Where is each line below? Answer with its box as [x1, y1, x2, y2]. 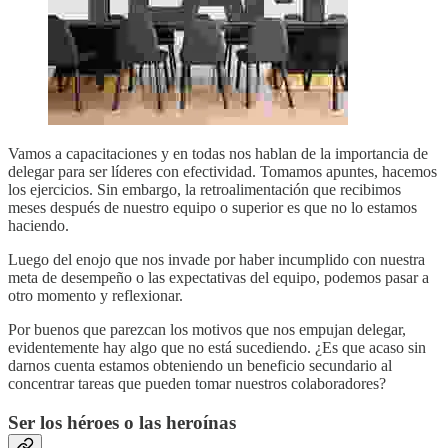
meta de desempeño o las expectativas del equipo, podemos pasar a [8, 268, 429, 286]
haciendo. [8, 216, 69, 234]
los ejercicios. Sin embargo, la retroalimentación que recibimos [8, 180, 401, 198]
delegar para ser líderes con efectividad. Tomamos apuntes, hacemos [8, 162, 437, 180]
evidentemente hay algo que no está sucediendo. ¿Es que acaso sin [8, 338, 426, 356]
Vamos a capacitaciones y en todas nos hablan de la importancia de [8, 144, 428, 162]
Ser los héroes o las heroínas [8, 411, 236, 433]
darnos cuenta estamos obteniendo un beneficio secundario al [8, 356, 392, 374]
